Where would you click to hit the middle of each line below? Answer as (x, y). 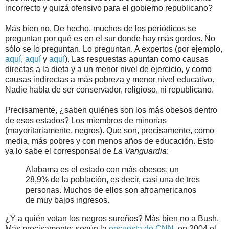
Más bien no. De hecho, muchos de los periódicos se (101, 29)
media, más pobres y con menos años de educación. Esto (109, 141)
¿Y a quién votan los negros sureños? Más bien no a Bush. (112, 218)
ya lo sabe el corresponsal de (59, 151)
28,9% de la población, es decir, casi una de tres (113, 179)
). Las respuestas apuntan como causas (137, 59)
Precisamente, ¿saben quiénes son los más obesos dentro (111, 110)
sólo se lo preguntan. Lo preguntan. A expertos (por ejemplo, (114, 49)
